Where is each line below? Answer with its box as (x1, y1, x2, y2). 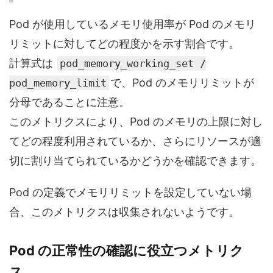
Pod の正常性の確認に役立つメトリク (9, 243, 244, 259)
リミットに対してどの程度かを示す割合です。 (9, 37, 239, 51)
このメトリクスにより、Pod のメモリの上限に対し (9, 115, 263, 129)
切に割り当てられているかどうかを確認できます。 (9, 154, 261, 168)
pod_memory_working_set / (60, 57, 206, 70)
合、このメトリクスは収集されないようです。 (9, 205, 239, 219)
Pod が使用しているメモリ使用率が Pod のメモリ (9, 18, 256, 31)
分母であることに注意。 (9, 96, 130, 109)
